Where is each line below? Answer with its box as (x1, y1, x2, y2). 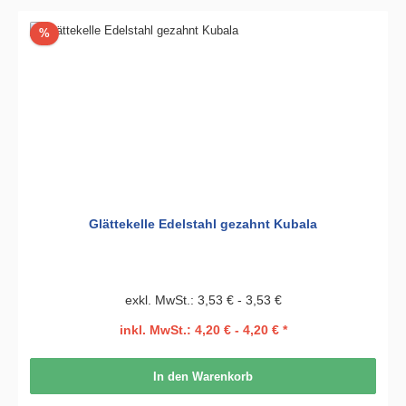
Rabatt (48, 25, 84, 40)
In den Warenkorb (153, 369, 253, 383)
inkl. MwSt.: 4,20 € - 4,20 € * (119, 323, 287, 338)
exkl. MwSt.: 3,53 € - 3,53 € (124, 292, 282, 307)
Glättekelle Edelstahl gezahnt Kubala (89, 217, 317, 232)
